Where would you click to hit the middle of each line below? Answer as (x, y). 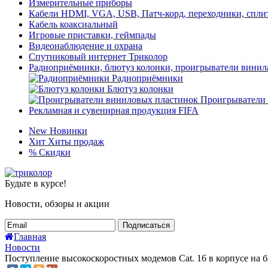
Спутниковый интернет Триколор (98, 56)
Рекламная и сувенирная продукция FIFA (114, 110)
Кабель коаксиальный (73, 24)
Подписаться (146, 225)
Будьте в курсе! (36, 183)
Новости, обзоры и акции (57, 203)
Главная (30, 236)
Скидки (55, 152)
